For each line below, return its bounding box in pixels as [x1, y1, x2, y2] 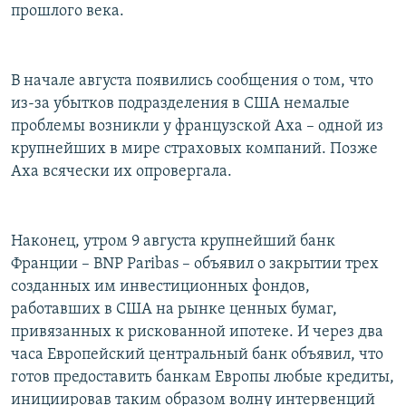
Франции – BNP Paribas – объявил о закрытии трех [11, 256, 379, 274]
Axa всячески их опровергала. [11, 163, 232, 181]
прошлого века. [11, 3, 124, 21]
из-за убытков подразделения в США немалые [11, 95, 350, 113]
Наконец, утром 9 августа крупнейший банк [11, 233, 335, 251]
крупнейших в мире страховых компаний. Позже [11, 140, 378, 159]
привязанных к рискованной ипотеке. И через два [11, 324, 383, 342]
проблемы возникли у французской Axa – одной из [11, 118, 383, 136]
